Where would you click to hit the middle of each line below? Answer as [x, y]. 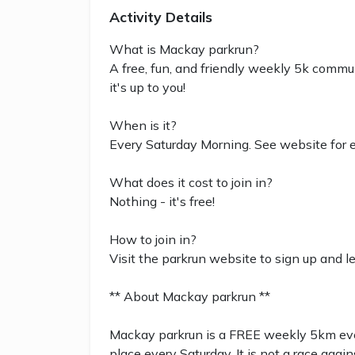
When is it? [143, 126]
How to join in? [153, 240]
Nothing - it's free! [162, 202]
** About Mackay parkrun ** [190, 297]
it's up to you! [147, 88]
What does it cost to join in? [191, 183]
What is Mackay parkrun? [184, 50]
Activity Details [161, 16]
